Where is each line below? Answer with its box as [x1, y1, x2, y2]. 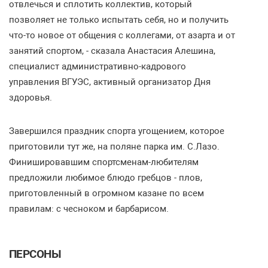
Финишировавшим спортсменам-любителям [9, 157, 199, 168]
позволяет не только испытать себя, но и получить [9, 14, 229, 26]
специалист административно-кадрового [9, 61, 186, 72]
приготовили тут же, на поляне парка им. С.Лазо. [9, 141, 220, 153]
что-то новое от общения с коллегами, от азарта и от [9, 30, 235, 41]
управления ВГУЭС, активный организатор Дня [9, 77, 211, 88]
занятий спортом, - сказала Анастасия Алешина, [9, 45, 215, 57]
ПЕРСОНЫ [9, 247, 62, 261]
